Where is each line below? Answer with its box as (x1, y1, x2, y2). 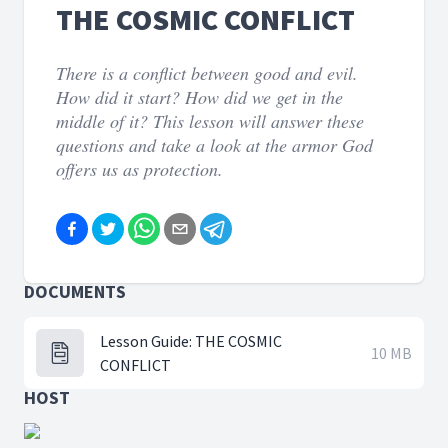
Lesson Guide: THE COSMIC (100, 331, 282, 351)
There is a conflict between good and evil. (56, 61, 358, 85)
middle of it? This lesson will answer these (56, 109, 364, 133)
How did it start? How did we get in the (56, 85, 343, 109)
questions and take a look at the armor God (56, 133, 373, 157)
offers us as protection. (56, 157, 223, 181)
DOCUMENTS (24, 280, 126, 303)
